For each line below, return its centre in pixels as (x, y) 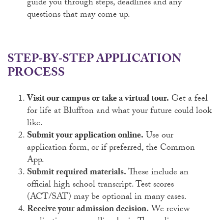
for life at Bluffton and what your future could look (119, 112)
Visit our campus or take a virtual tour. (98, 99)
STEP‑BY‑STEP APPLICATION (94, 60)
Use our (158, 136)
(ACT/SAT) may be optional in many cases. (107, 198)
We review (169, 210)
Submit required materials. (77, 173)
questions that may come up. (79, 15)
